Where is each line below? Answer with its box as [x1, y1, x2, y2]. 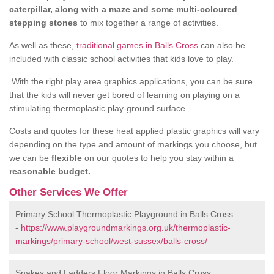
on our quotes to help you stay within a [82, 153, 234, 163]
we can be [9, 153, 51, 163]
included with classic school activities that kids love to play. [9, 54, 234, 64]
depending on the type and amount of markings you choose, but [9, 139, 257, 150]
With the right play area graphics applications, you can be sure [9, 76, 253, 87]
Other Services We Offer [9, 187, 128, 199]
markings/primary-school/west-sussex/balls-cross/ [15, 236, 207, 246]
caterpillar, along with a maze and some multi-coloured [9, 4, 237, 15]
